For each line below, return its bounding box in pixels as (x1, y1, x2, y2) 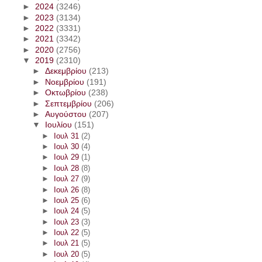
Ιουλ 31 (53, 131, 81, 140)
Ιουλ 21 (53, 239, 81, 248)
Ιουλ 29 (53, 153, 81, 162)
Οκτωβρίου (44, 88, 88, 98)
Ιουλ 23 (53, 217, 81, 226)
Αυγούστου (44, 109, 89, 119)
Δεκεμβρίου (44, 67, 89, 76)
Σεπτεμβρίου (44, 99, 94, 108)
